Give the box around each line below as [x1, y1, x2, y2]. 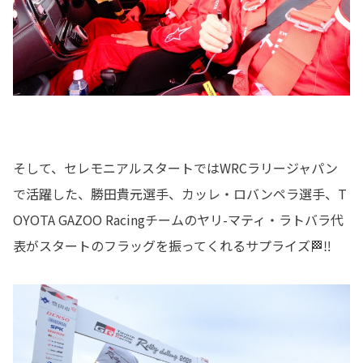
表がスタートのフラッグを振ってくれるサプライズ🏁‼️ [13, 235, 331, 255]
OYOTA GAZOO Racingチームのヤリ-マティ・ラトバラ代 [13, 209, 344, 229]
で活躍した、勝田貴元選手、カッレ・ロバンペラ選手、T [13, 183, 347, 203]
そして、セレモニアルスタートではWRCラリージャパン [13, 157, 338, 177]
